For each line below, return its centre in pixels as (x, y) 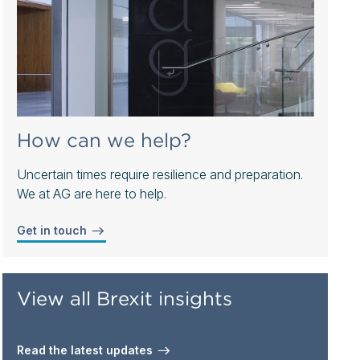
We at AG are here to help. (91, 193)
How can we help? (104, 140)
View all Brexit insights (124, 298)
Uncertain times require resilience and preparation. (160, 174)
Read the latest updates (86, 350)
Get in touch (53, 230)
